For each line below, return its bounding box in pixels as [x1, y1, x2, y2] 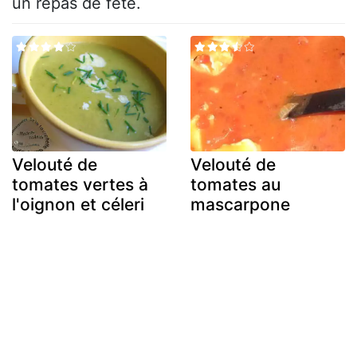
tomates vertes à [12, 175, 148, 195]
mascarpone [190, 194, 290, 215]
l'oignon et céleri [12, 194, 144, 215]
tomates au [190, 175, 280, 195]
